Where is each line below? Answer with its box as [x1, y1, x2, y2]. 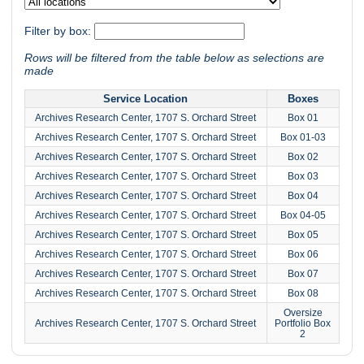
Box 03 [287, 170, 318, 181]
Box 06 [287, 248, 318, 259]
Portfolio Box [275, 317, 331, 328]
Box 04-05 [279, 209, 326, 220]
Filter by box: [24, 24, 94, 37]
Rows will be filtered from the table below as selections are [24, 51, 324, 65]
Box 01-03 [279, 131, 326, 142]
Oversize [283, 306, 323, 318]
